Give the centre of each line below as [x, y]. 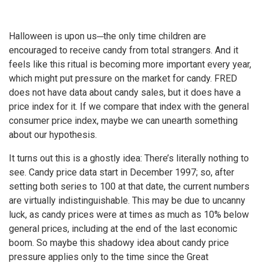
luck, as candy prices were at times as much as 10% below [129, 214]
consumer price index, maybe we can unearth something [123, 120]
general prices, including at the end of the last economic [123, 228]
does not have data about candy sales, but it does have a [125, 92]
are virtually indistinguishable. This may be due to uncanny [127, 200]
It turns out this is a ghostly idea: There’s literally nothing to [129, 158]
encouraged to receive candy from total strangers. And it [124, 50]
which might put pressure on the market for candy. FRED [123, 78]
